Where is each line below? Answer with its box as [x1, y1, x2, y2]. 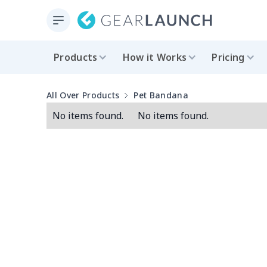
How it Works [122, 51, 187, 64]
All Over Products [46, 89, 120, 101]
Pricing [212, 51, 245, 64]
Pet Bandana [133, 89, 188, 101]
